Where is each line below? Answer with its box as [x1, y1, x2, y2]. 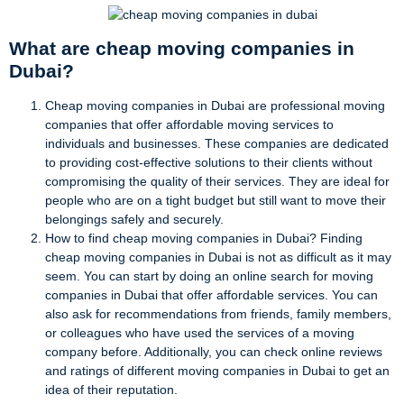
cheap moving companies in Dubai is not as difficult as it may [45, 250, 391, 265]
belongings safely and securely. [45, 212, 224, 227]
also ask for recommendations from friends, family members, [45, 307, 391, 322]
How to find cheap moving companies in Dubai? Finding [45, 231, 363, 246]
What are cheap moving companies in [9, 38, 354, 60]
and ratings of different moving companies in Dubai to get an [45, 363, 390, 379]
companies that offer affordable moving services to [45, 117, 334, 133]
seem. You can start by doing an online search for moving [45, 269, 373, 284]
